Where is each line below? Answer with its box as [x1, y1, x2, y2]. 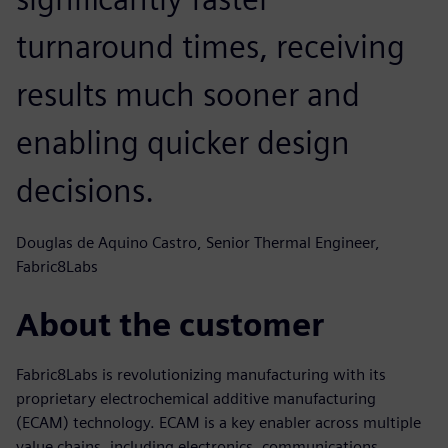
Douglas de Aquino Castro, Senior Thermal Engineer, [16, 232, 380, 252]
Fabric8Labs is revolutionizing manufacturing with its [16, 364, 386, 384]
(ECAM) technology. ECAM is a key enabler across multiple [16, 412, 421, 432]
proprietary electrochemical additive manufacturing [16, 388, 376, 408]
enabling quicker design [16, 122, 350, 162]
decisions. [16, 170, 154, 210]
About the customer [16, 304, 324, 344]
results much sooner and [16, 74, 360, 114]
